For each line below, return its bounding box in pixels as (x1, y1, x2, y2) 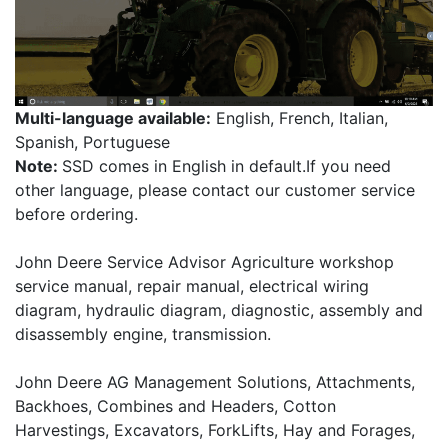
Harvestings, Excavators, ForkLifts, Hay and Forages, (15, 419, 415, 440)
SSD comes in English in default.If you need (62, 155, 391, 176)
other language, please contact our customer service (15, 179, 415, 200)
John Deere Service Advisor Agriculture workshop (15, 251, 394, 272)
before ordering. (15, 203, 138, 224)
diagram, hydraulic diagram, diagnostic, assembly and (15, 299, 423, 320)
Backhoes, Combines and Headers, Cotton (15, 395, 336, 416)
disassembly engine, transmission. (15, 323, 271, 344)
